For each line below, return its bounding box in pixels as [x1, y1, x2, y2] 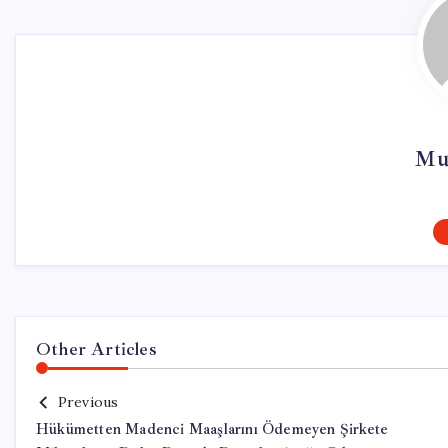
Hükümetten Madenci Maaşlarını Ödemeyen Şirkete [36, 420, 389, 439]
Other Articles [36, 338, 157, 360]
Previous [57, 393, 119, 411]
